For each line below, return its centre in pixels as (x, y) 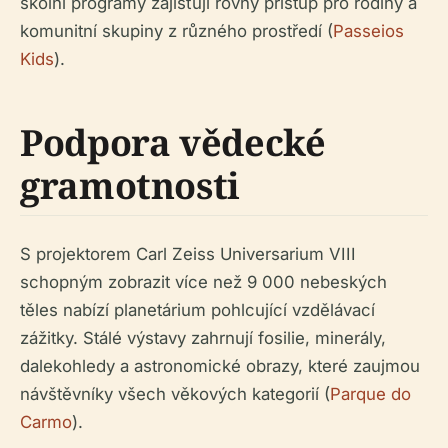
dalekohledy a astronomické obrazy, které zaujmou (220, 366)
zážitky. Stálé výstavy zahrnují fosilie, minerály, (203, 338)
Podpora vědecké (173, 142)
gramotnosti (130, 185)
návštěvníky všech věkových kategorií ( (175, 394)
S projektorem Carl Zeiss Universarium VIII (188, 254)
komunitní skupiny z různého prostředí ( (176, 31)
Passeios (368, 31)
